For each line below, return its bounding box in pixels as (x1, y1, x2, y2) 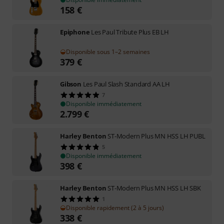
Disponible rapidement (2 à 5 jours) (66, 203, 164, 212)
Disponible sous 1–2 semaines (66, 47, 150, 56)
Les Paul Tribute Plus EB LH (91, 27, 169, 36)
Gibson (60, 79, 81, 88)
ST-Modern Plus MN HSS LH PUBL (107, 131, 205, 140)
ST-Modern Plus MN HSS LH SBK (107, 183, 201, 192)
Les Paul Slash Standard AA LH (82, 79, 170, 88)
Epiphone (60, 27, 90, 36)
